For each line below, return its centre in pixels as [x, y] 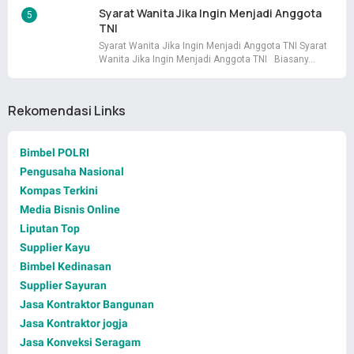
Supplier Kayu [55, 248]
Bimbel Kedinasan [66, 267]
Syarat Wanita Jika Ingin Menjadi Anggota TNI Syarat [213, 46]
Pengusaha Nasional [72, 172]
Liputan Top [50, 229]
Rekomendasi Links [67, 111]
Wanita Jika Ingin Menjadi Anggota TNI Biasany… [207, 60]
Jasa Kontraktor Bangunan [87, 305]
